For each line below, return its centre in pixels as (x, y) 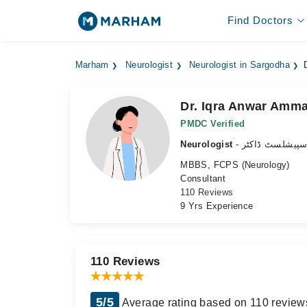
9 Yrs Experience (217, 206)
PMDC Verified (213, 124)
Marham (92, 65)
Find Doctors (260, 20)
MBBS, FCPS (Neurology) (235, 165)
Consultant (203, 179)
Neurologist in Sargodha (240, 65)
